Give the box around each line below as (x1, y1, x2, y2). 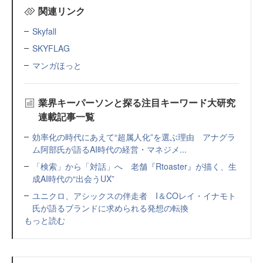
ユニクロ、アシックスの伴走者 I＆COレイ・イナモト (32, 190, 236, 201)
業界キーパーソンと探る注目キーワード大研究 (38, 96, 235, 109)
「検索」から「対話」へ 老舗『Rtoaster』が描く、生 (32, 160, 237, 172)
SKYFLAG (32, 42, 70, 54)
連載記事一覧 (38, 110, 95, 123)
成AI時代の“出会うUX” (32, 173, 114, 184)
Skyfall (32, 25, 56, 37)
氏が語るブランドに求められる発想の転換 (32, 202, 188, 214)
